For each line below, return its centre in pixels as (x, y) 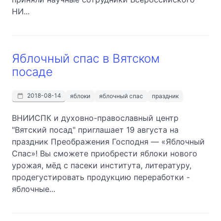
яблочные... (34, 189)
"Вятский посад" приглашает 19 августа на (95, 129)
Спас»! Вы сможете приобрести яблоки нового (105, 153)
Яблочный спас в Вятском (86, 58)
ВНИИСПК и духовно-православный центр (95, 118)
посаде (32, 72)
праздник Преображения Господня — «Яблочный (108, 141)
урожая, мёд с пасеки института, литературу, (102, 165)
